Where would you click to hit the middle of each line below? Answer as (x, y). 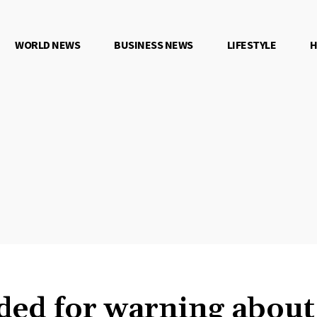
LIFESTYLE (252, 44)
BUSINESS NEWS (154, 44)
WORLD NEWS (48, 44)
